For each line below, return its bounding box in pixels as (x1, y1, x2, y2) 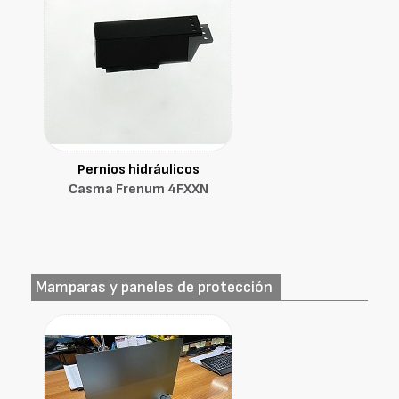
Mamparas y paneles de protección (36, 278, 273, 297)
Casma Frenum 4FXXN (68, 181, 208, 198)
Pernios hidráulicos (77, 161, 199, 178)
